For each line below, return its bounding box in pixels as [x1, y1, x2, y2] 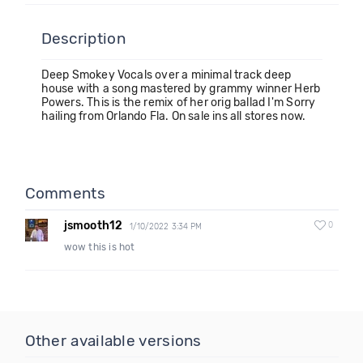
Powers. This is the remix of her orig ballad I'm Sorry [41, 96, 316, 109]
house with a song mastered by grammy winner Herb [41, 82, 321, 96]
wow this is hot [63, 241, 135, 253]
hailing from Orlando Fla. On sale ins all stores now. [41, 109, 306, 123]
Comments [24, 184, 105, 203]
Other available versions [24, 331, 202, 350]
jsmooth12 [63, 219, 123, 233]
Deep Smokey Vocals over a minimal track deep [41, 68, 292, 82]
